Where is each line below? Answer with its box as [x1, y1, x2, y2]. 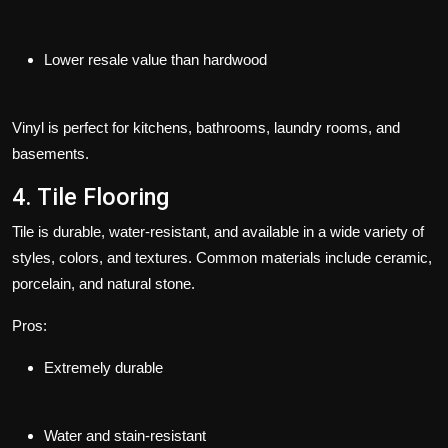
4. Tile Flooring [12, 182, 169, 211]
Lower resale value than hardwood [44, 50, 267, 68]
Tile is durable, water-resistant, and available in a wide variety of [12, 222, 424, 240]
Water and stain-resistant [44, 426, 206, 444]
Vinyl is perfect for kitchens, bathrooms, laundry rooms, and [12, 118, 400, 136]
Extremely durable [44, 358, 163, 376]
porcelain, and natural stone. [12, 274, 195, 292]
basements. [12, 144, 89, 162]
